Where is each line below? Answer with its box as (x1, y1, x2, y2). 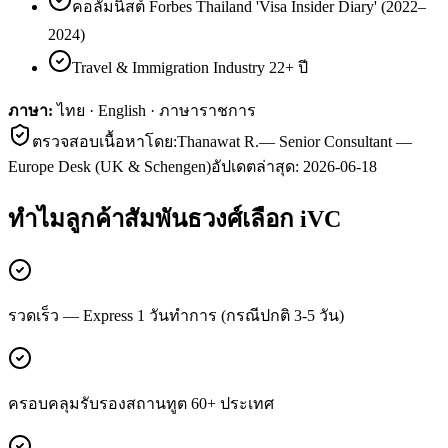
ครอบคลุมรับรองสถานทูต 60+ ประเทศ (8, 394, 274, 412)
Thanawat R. (177, 132, 259, 150)
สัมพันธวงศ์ (124, 205, 242, 232)
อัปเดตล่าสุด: (211, 157, 303, 175)
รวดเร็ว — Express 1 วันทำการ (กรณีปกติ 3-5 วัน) (8, 306, 344, 324)
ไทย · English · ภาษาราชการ (57, 101, 256, 119)
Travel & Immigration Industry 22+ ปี (72, 58, 308, 76)
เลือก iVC (242, 205, 341, 232)
